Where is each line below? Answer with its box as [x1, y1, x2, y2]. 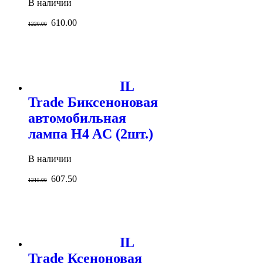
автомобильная [28, 110, 126, 126]
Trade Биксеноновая [28, 94, 158, 110]
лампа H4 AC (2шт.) [28, 126, 153, 141]
